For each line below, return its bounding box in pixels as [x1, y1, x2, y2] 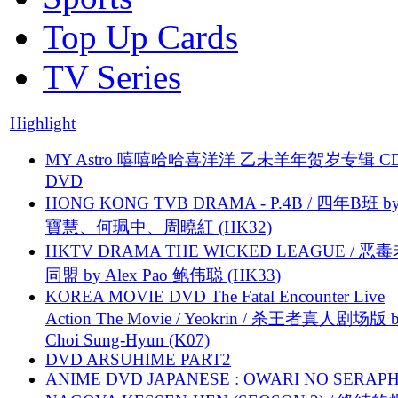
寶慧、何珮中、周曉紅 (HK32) [45, 217, 272, 236]
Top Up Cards [43, 17, 238, 56]
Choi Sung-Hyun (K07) [45, 330, 210, 349]
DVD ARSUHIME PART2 [45, 349, 231, 369]
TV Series [43, 57, 181, 96]
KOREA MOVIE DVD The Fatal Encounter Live [45, 286, 385, 306]
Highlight [10, 113, 76, 132]
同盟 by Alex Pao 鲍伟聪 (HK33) [45, 265, 281, 284]
